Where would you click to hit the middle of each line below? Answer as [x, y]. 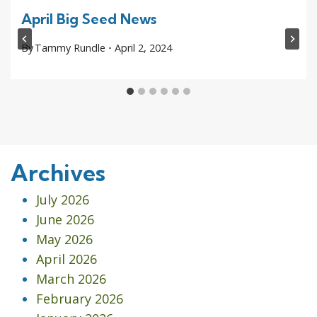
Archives [58, 173]
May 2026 [64, 240]
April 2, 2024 [143, 48]
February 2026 [80, 299]
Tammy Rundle [70, 48]
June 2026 [65, 220]
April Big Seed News [89, 18]
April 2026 [67, 259]
